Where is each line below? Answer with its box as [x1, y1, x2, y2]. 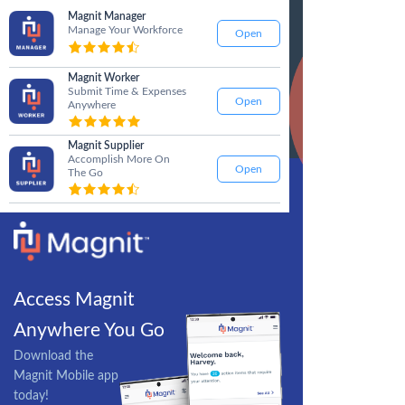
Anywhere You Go [14, 321, 165, 340]
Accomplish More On [68, 153, 170, 165]
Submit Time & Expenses [68, 85, 186, 97]
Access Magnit [14, 290, 135, 309]
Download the [14, 350, 93, 363]
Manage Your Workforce [68, 24, 183, 35]
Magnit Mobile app [14, 370, 118, 382]
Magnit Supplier [68, 139, 144, 151]
